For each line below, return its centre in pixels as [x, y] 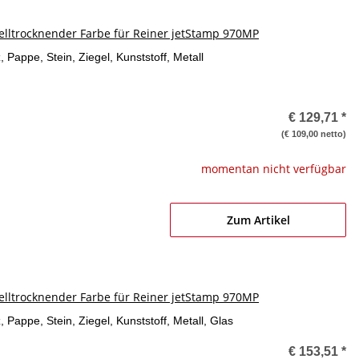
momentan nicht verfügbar [274, 169]
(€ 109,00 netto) [314, 134]
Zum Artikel [258, 220]
